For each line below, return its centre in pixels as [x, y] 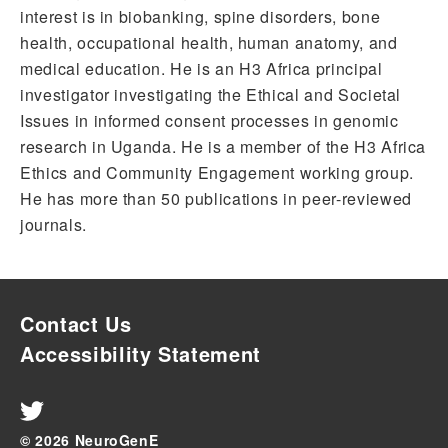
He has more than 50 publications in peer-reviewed [216, 198]
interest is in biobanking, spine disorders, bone [200, 16]
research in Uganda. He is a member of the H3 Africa [223, 146]
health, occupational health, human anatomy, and [209, 42]
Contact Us [76, 323]
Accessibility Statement [140, 353]
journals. [53, 224]
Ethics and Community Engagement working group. [217, 172]
